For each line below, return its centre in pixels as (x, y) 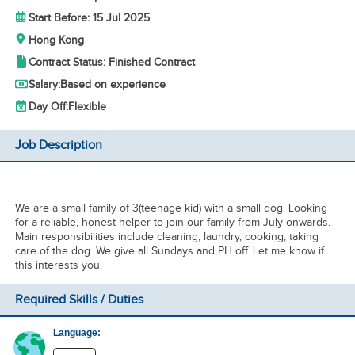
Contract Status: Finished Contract (111, 62)
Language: (77, 333)
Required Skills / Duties (79, 300)
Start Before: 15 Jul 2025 (89, 18)
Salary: (44, 84)
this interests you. (60, 265)
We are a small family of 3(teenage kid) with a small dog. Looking (171, 208)
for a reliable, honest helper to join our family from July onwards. (172, 222)
